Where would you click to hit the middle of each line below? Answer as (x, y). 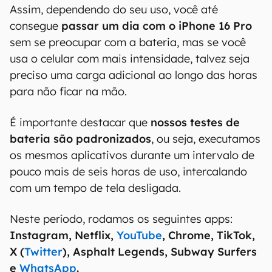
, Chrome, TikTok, (209, 235)
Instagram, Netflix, (63, 235)
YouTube (139, 235)
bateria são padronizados (80, 139)
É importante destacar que (80, 122)
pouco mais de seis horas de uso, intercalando (128, 172)
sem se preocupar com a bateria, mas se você (128, 42)
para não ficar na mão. (70, 91)
